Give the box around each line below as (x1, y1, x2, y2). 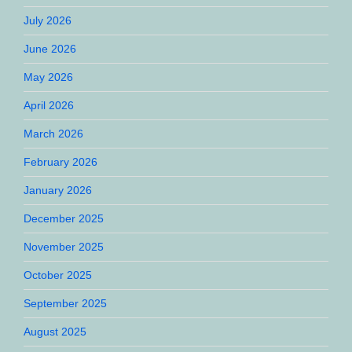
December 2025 (24, 211, 104, 225)
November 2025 (24, 240, 104, 253)
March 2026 (24, 126, 83, 140)
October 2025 (24, 268, 92, 281)
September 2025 (24, 296, 107, 310)
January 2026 (24, 183, 92, 196)
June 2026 (24, 42, 76, 55)
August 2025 (24, 324, 86, 338)
